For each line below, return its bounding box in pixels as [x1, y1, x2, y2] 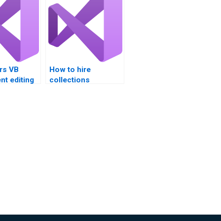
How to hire [49, 65, 91, 74]
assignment [49, 86, 91, 95]
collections [49, 75, 90, 84]
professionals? [49, 96, 104, 105]
